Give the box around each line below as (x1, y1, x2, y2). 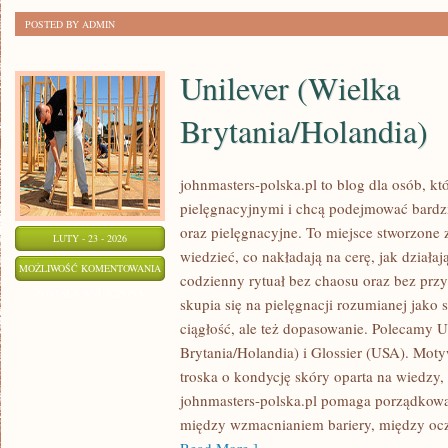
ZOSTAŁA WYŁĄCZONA (35, 286, 145, 300)
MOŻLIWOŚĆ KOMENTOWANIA (19, 261, 161, 275)
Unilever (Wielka (180, 66, 400, 109)
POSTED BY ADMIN (25, 17, 115, 31)
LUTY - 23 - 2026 (53, 231, 127, 245)
